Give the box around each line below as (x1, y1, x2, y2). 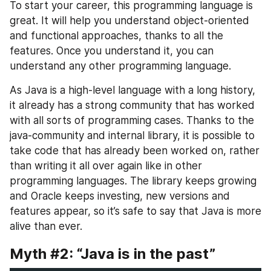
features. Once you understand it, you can (10, 44, 214, 57)
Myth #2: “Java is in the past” (10, 244, 215, 263)
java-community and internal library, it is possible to (10, 129, 255, 142)
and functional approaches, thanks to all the (10, 29, 223, 42)
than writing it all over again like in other (10, 159, 202, 172)
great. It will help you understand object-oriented (10, 14, 249, 27)
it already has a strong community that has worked (10, 99, 255, 111)
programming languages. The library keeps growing (10, 174, 256, 187)
